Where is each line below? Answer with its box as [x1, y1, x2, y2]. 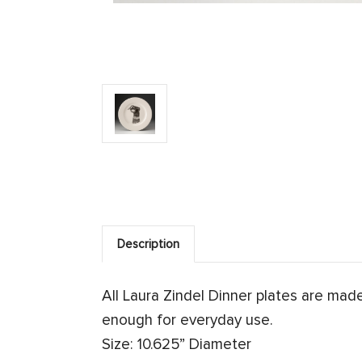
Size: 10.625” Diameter [102, 335, 251, 355]
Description [117, 237, 179, 252]
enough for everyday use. [102, 311, 273, 330]
